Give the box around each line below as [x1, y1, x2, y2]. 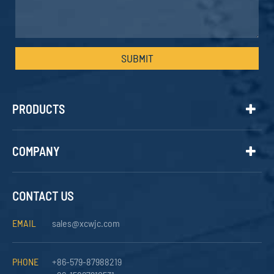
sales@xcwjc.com [52, 217, 120, 229]
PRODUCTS [12, 102, 65, 116]
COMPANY [12, 144, 60, 158]
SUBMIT [120, 51, 154, 65]
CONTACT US [12, 188, 73, 203]
